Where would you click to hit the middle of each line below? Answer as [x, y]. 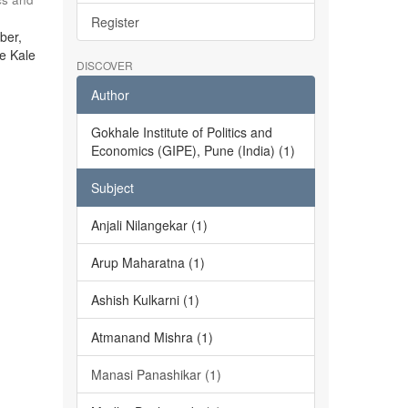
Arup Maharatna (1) [148, 262]
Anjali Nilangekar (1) [149, 225]
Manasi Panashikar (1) [156, 374]
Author [110, 95]
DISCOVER [104, 65]
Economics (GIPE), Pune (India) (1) [193, 150]
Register [115, 22]
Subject [112, 188]
